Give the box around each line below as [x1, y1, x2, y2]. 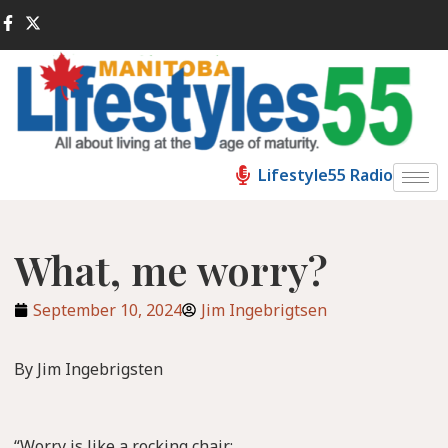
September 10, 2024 [33, 299, 182, 322]
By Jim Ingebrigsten [14, 358, 163, 381]
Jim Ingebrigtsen [201, 299, 327, 322]
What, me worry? [14, 243, 328, 297]
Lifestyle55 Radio [258, 164, 393, 187]
